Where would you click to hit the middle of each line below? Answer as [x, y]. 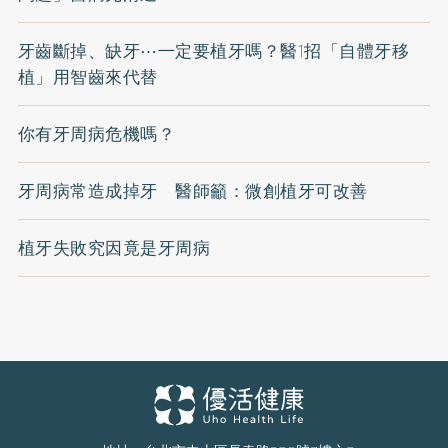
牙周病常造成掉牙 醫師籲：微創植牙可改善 [192, 191]
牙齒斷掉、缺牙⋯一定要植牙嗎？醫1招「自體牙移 [213, 51]
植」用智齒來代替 [87, 77]
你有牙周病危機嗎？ [96, 134]
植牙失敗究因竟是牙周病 [114, 248]
